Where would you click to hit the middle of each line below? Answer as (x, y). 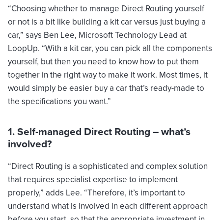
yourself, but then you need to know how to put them (103, 62)
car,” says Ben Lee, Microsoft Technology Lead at (97, 35)
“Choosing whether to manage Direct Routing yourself (106, 9)
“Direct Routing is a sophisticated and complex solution (108, 166)
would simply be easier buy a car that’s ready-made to (106, 88)
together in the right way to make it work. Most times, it (108, 75)
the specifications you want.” (59, 102)
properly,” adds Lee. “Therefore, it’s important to (96, 193)
